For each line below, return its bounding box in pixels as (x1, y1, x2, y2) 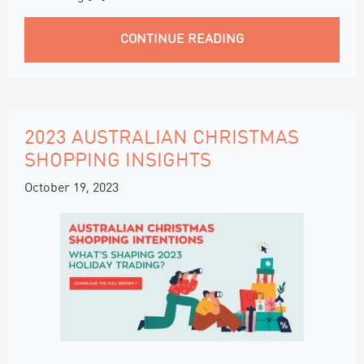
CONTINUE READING (120, 32, 244, 46)
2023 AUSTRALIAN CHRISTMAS (24, 128, 299, 149)
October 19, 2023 (24, 181, 119, 195)
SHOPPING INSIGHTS (24, 151, 211, 171)
